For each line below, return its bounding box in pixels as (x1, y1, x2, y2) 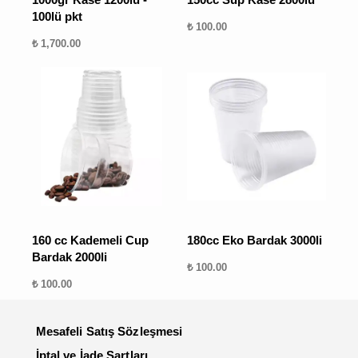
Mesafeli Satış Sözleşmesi (35, 324, 183, 339)
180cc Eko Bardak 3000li (187, 233, 322, 248)
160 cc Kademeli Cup (32, 233, 149, 248)
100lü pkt (32, 9, 82, 23)
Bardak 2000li (32, 250, 107, 265)
